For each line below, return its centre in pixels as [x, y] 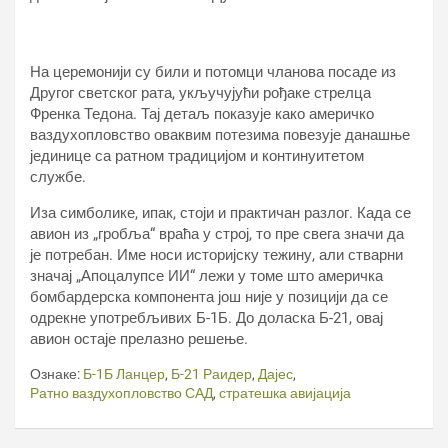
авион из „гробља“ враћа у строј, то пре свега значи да [217, 233]
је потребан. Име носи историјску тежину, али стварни [216, 254]
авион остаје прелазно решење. [139, 338]
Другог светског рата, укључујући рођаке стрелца [200, 92]
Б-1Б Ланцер [124, 373]
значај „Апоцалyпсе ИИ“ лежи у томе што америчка [206, 275]
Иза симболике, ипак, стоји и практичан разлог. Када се [220, 212]
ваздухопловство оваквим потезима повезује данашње [220, 134]
